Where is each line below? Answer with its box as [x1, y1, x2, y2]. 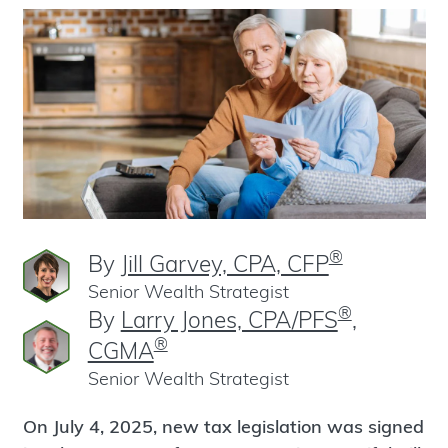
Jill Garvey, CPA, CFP [120, 248, 329, 278]
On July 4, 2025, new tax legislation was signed [22, 415, 424, 439]
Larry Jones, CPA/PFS [120, 304, 338, 334]
